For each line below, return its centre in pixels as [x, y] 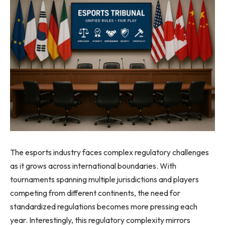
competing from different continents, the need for [95, 193]
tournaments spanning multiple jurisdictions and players [104, 180]
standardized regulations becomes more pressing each [104, 207]
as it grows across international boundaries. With [93, 166]
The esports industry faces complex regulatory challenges [109, 152]
